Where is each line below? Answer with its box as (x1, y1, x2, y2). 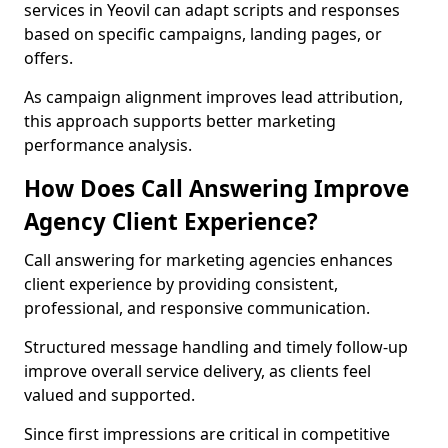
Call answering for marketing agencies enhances (24, 249, 393, 271)
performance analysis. (24, 134, 192, 156)
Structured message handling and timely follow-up (24, 336, 408, 358)
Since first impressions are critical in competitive (24, 423, 390, 445)
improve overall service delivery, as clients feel (24, 360, 371, 382)
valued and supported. (24, 384, 195, 406)
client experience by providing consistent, (24, 273, 338, 295)
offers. (24, 47, 73, 69)
